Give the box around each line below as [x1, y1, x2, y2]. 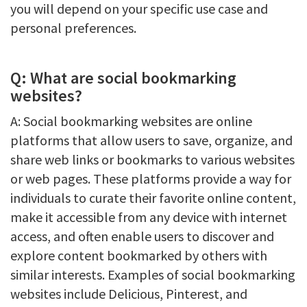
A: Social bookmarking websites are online [10, 112, 252, 130]
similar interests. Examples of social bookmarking [10, 266, 295, 283]
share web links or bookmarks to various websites [10, 151, 295, 168]
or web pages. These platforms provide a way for [10, 170, 291, 187]
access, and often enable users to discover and [10, 228, 274, 245]
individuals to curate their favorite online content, [10, 189, 296, 206]
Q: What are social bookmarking [10, 67, 236, 88]
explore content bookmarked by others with [10, 247, 267, 264]
